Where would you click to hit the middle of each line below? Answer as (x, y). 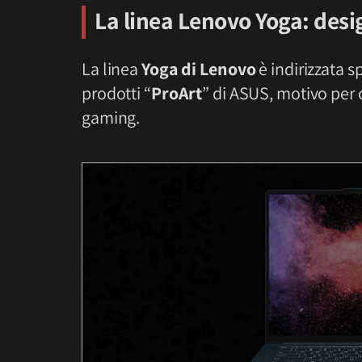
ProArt (177, 93)
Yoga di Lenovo (199, 68)
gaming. (111, 117)
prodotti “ (116, 93)
